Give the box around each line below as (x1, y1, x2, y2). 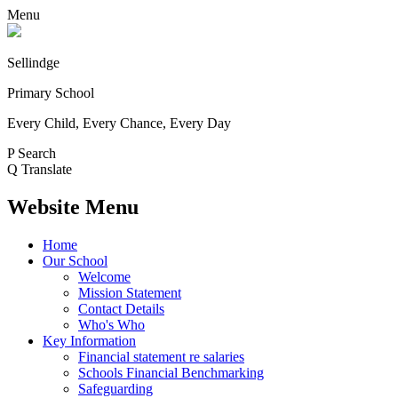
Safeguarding (78, 380, 153, 396)
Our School (43, 252, 107, 268)
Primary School (7, 85, 94, 100)
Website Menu (7, 195, 139, 219)
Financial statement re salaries (78, 348, 244, 364)
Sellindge (7, 55, 60, 70)
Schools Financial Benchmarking (78, 364, 264, 380)
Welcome (78, 268, 131, 284)
